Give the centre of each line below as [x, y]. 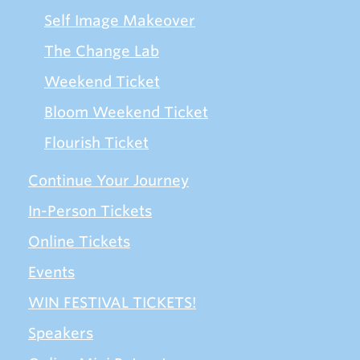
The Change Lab [102, 51]
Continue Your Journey [108, 181]
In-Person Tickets [90, 211]
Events [51, 272]
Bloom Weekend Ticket [126, 112]
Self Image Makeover [120, 21]
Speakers [61, 333]
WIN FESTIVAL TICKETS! [112, 303]
